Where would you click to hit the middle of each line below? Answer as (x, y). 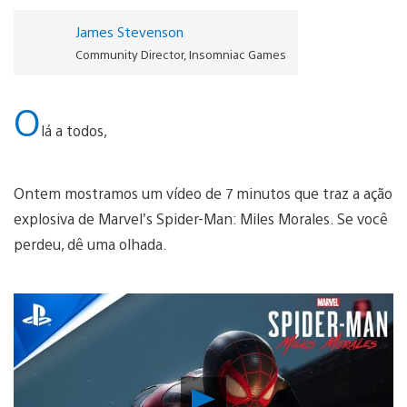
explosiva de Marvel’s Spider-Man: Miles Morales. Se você (201, 218)
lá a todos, (74, 130)
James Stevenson (129, 31)
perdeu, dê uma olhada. (90, 243)
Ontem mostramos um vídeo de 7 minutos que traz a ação (203, 193)
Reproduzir (256, 394)
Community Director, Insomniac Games (180, 54)
